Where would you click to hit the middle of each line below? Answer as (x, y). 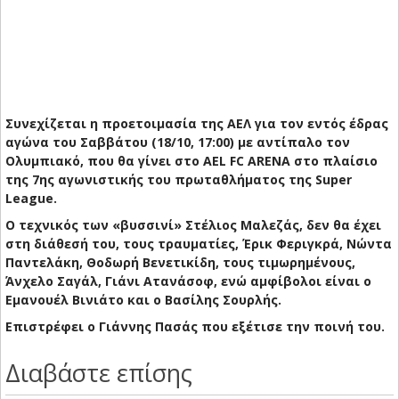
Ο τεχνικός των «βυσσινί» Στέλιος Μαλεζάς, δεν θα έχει (193, 225)
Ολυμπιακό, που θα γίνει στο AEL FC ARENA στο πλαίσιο (191, 161)
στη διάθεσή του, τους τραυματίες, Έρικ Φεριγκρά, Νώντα (199, 244)
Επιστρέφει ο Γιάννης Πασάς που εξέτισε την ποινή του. (195, 327)
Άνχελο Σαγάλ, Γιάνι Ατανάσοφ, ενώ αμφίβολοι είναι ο (188, 281)
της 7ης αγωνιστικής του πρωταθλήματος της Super (179, 180)
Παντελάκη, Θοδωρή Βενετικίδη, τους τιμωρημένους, (180, 263)
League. (31, 199)
